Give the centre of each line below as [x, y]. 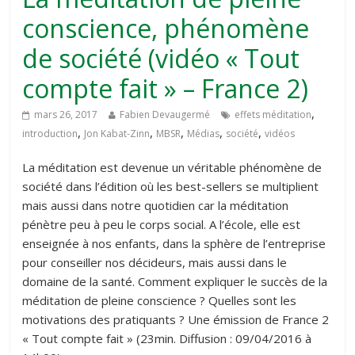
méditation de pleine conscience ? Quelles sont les [160, 300]
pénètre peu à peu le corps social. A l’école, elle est [162, 224]
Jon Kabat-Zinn [117, 134]
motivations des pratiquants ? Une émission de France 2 [176, 319]
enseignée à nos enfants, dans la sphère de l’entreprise [174, 243]
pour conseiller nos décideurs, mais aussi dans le [155, 262]
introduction [50, 134]
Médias [204, 134]
